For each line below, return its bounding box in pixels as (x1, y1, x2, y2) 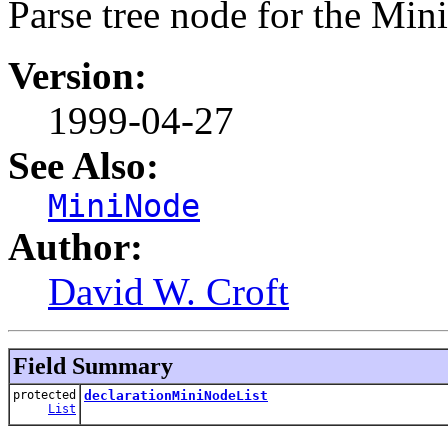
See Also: (8, 143, 159, 187)
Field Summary (13, 352, 173, 379)
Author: (8, 224, 143, 268)
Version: (8, 53, 147, 97)
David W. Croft (48, 269, 289, 313)
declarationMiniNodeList (84, 387, 268, 403)
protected (13, 387, 76, 402)
